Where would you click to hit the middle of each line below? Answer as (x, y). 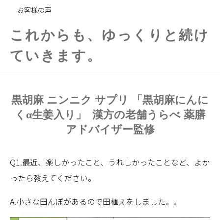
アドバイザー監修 (110, 129)
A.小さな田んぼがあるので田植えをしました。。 (96, 201)
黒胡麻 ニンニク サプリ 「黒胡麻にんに (110, 100)
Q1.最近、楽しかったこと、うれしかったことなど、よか (110, 162)
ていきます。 (56, 56)
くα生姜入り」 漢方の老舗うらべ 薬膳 (110, 115)
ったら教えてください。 (53, 178)
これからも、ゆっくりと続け (110, 35)
